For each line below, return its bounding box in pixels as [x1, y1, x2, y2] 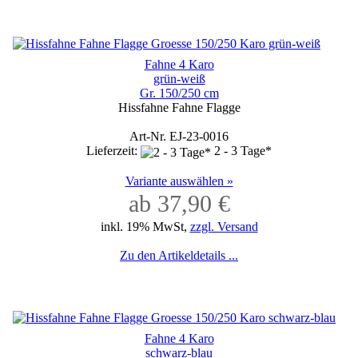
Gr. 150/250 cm [139, 86, 219, 101]
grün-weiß [153, 72, 205, 86]
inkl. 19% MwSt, [100, 219, 190, 233]
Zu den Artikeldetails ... [120, 248, 238, 262]
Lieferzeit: [86, 144, 141, 158]
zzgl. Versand [189, 219, 258, 233]
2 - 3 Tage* [214, 144, 272, 158]
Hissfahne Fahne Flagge [117, 101, 241, 115]
